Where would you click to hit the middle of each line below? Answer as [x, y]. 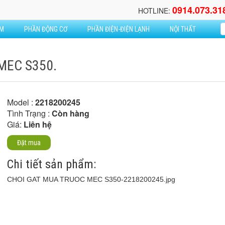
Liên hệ [38, 124]
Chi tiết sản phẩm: [51, 164]
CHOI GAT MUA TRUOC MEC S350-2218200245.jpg [91, 179]
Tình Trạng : [29, 113]
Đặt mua [29, 143]
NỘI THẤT [183, 29]
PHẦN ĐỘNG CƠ [46, 29]
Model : [21, 102]
